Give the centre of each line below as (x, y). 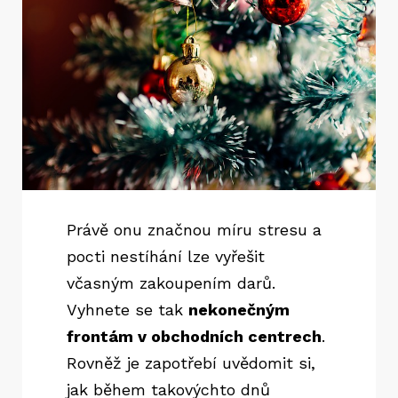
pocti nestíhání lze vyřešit (166, 257)
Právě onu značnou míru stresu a (194, 230)
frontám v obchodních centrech (194, 337)
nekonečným (239, 310)
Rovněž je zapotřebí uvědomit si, (191, 363)
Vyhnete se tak (127, 310)
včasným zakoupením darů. (171, 283)
